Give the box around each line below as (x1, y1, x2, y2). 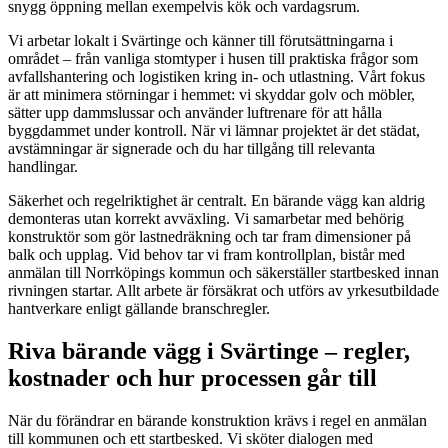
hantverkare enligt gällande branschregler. (8, 299, 270, 317)
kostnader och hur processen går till (8, 364, 377, 391)
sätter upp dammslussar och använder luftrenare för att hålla (8, 103, 382, 121)
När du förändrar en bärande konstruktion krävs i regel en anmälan (8, 411, 427, 429)
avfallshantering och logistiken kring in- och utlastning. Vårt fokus (8, 67, 425, 85)
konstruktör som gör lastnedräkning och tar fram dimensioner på (8, 227, 411, 245)
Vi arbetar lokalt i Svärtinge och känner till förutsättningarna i (8, 31, 393, 49)
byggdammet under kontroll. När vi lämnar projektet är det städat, (8, 121, 420, 139)
